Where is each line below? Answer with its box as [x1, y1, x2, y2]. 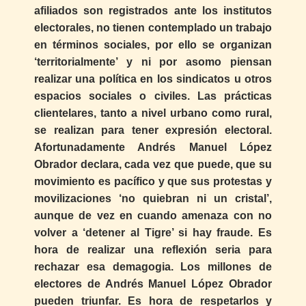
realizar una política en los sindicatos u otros [34, 72, 272, 85]
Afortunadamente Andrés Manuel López [34, 141, 272, 153]
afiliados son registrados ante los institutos [34, 4, 272, 16]
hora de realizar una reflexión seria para [34, 243, 272, 255]
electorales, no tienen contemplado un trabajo [34, 21, 272, 33]
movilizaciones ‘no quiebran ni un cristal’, [34, 192, 272, 204]
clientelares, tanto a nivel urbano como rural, [34, 107, 272, 119]
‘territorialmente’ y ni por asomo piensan [34, 55, 272, 68]
